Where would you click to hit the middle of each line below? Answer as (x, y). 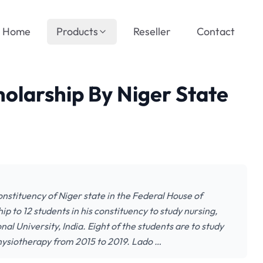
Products (77, 31)
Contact (216, 31)
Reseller (152, 31)
